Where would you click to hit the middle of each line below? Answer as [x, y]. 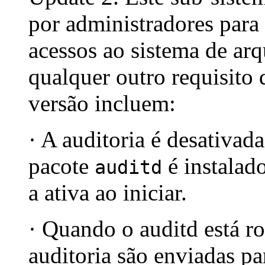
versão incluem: [102, 104]
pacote [62, 166]
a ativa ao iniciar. [108, 193]
